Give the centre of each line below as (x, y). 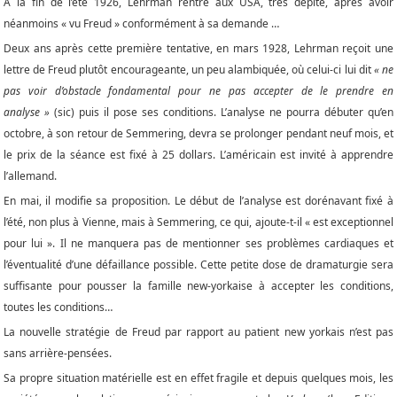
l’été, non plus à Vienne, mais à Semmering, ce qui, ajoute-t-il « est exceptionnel (198, 222)
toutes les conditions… (58, 307)
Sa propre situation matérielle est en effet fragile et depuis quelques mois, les (198, 378)
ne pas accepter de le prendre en (302, 91)
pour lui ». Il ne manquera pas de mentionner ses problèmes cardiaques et (198, 244)
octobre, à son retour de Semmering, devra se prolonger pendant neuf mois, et (198, 134)
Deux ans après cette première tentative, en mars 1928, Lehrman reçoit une (198, 49)
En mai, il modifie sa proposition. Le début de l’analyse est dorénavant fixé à (198, 201)
